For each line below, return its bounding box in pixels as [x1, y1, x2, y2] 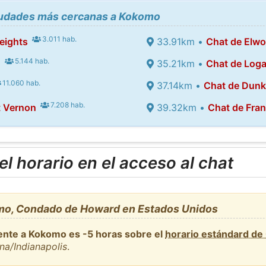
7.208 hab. [49, 100, 85, 109]
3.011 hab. [40, 34, 77, 43]
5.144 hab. [13, 56, 50, 65]
